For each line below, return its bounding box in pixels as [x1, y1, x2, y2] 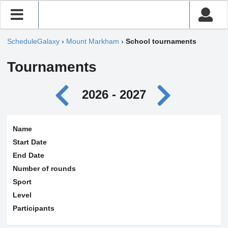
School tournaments [126, 37, 196, 46]
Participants [12, 204, 54, 212]
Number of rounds [12, 164, 76, 173]
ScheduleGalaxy [7, 37, 60, 46]
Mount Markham [66, 37, 119, 46]
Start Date [12, 137, 47, 146]
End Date [12, 151, 44, 159]
